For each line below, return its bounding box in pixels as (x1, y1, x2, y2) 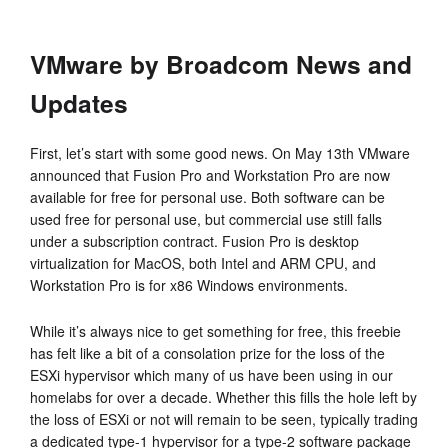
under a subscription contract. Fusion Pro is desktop (30, 230, 359, 251)
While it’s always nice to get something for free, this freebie (30, 320, 401, 341)
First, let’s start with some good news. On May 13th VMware (30, 142, 410, 163)
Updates (30, 84, 128, 121)
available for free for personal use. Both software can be (30, 186, 385, 207)
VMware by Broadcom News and (30, 45, 412, 82)
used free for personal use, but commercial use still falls (30, 208, 382, 229)
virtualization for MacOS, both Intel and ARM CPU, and (30, 252, 376, 273)
